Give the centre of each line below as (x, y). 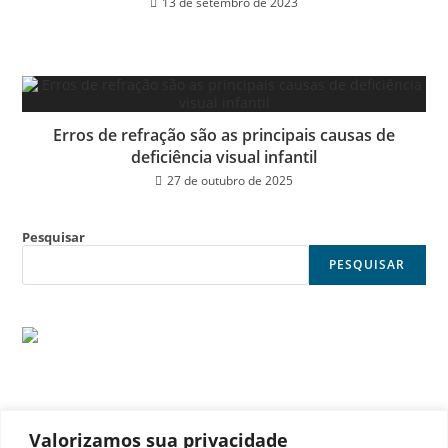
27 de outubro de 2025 (230, 180)
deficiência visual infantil (224, 157)
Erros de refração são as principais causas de (224, 135)
